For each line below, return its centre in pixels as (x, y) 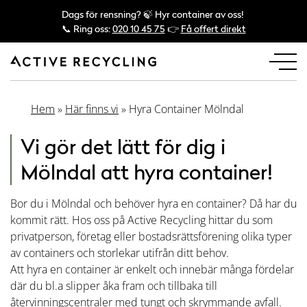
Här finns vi (92, 109)
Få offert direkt (213, 28)
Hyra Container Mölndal (186, 109)
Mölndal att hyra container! (147, 172)
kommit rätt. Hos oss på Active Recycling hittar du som (142, 220)
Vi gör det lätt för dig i (123, 147)
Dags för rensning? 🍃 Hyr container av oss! (152, 14)
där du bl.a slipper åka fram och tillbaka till (114, 286)
